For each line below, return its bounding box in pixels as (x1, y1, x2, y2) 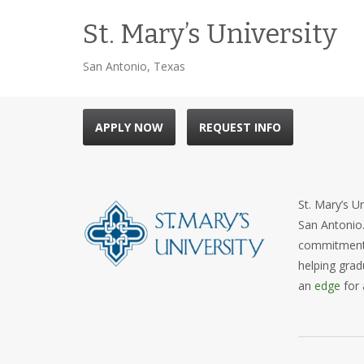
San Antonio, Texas (83, 58, 185, 74)
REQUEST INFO (199, 119, 281, 135)
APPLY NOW (95, 119, 163, 135)
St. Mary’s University (83, 18, 337, 50)
